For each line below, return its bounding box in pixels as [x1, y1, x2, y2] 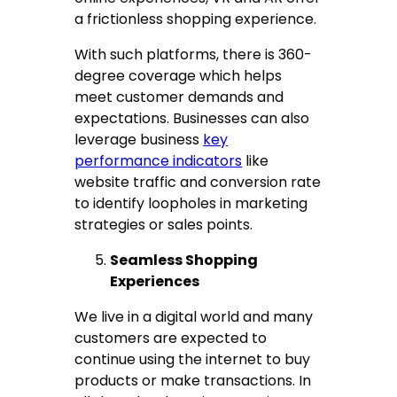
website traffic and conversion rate [74, 172, 322, 193]
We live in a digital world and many [74, 307, 314, 328]
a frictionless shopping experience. [74, 9, 321, 30]
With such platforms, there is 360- [74, 44, 313, 66]
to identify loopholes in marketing [74, 193, 308, 214]
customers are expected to [74, 328, 268, 349]
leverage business [74, 129, 204, 151]
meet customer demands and [74, 87, 284, 108]
